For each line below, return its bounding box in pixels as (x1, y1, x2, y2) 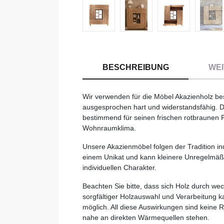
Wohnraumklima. (82, 124, 136, 132)
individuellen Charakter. (82, 163, 156, 172)
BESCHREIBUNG (102, 63, 169, 72)
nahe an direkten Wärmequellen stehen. (82, 213, 209, 222)
